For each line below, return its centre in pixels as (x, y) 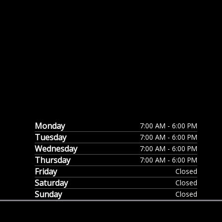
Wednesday (56, 149)
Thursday (53, 160)
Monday (50, 126)
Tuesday (51, 138)
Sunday (48, 194)
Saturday (51, 183)
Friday (46, 172)
